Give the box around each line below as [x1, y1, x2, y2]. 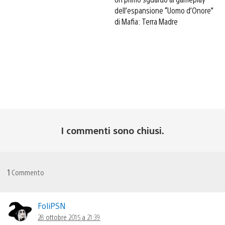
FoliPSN [38, 200, 65, 211]
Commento [10, 167, 44, 177]
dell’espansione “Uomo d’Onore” [115, 5, 213, 16]
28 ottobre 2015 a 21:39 [38, 212, 100, 221]
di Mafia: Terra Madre [115, 16, 178, 27]
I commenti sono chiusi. [61, 124, 164, 136]
